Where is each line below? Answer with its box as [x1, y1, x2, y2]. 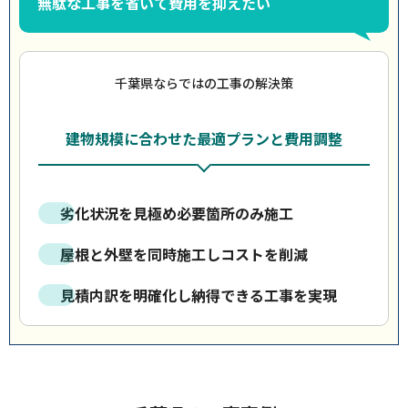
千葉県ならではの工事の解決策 [115, 74, 293, 92]
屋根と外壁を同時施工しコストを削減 [60, 243, 308, 265]
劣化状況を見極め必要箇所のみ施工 [60, 202, 293, 224]
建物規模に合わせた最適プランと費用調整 [66, 127, 342, 149]
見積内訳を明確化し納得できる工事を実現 [60, 284, 337, 306]
